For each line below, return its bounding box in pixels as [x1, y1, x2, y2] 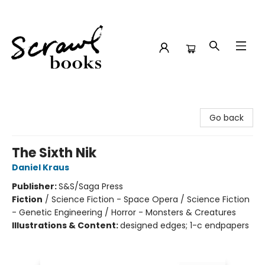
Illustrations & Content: [12, 219, 120, 231]
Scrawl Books [9, 99, 62, 111]
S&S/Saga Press [59, 180, 123, 192]
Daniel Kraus [12, 161, 69, 173]
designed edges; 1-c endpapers [120, 219, 249, 231]
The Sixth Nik [12, 144, 96, 162]
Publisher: [12, 180, 59, 192]
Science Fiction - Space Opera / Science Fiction [51, 193, 250, 205]
